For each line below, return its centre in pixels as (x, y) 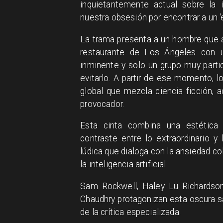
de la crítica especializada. (130, 212)
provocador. (102, 104)
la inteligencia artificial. (124, 165)
